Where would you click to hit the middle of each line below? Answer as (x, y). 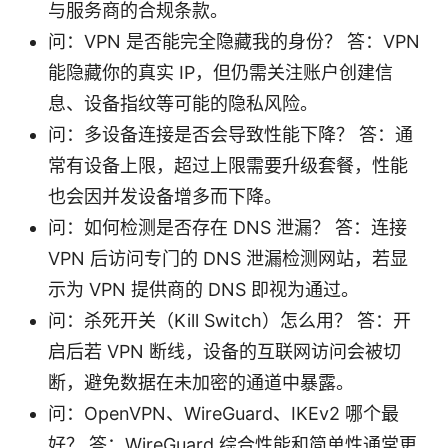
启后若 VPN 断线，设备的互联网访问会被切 (224, 351)
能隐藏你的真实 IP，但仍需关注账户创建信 (220, 72)
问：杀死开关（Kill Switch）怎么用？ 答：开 (229, 320)
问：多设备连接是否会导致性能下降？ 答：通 (230, 134)
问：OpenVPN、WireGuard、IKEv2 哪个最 (223, 413)
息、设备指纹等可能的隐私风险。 (183, 103)
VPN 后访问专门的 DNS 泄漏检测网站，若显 (228, 258)
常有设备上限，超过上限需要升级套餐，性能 (228, 165)
